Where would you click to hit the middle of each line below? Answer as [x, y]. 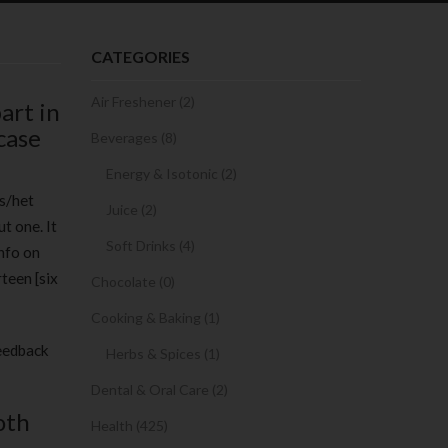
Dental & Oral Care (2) [159, 389]
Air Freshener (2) [143, 101]
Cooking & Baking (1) [155, 317]
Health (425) [129, 425]
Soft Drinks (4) [150, 245]
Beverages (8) [134, 137]
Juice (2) [131, 209]
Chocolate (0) [133, 281]
